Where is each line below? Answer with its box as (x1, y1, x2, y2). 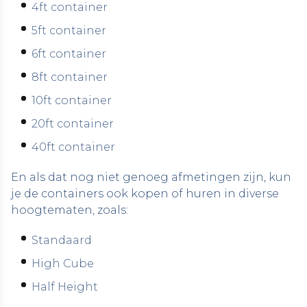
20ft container (32, 117, 114, 130)
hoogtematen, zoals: (11, 204, 128, 217)
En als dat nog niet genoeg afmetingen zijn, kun (11, 171, 291, 184)
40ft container (32, 140, 115, 153)
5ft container (32, 24, 106, 37)
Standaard (32, 234, 92, 247)
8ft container (32, 71, 108, 84)
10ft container (32, 94, 112, 107)
